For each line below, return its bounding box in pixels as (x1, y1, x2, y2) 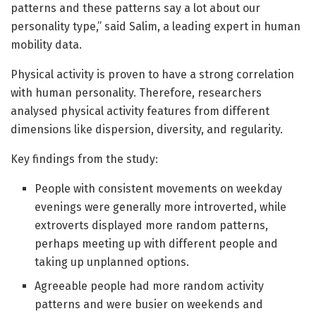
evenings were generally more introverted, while (35, 200, 287, 214)
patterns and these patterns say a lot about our (11, 1, 260, 16)
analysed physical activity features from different (11, 104, 269, 119)
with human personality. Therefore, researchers (11, 86, 262, 100)
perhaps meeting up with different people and (35, 237, 279, 251)
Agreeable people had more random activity (35, 279, 265, 293)
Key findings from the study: (11, 152, 158, 166)
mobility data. (11, 38, 82, 52)
